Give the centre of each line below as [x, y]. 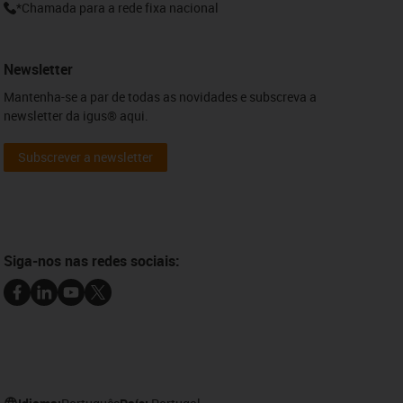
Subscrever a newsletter [86, 157]
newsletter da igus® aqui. [76, 115]
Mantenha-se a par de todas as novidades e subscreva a [161, 96]
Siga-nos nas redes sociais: [92, 260]
